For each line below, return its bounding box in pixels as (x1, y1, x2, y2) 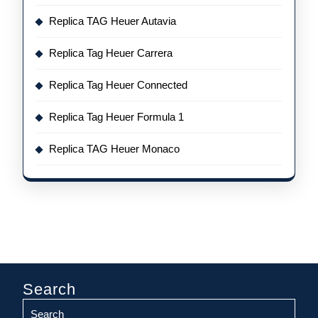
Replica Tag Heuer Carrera (49, 47, 172, 59)
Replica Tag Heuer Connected (49, 79, 187, 91)
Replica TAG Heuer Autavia (49, 15, 176, 27)
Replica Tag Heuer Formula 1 (49, 111, 184, 123)
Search (23, 280, 76, 298)
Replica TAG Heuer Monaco (49, 143, 180, 155)
